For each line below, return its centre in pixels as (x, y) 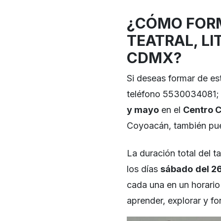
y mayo (143, 110)
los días (144, 169)
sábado (177, 169)
